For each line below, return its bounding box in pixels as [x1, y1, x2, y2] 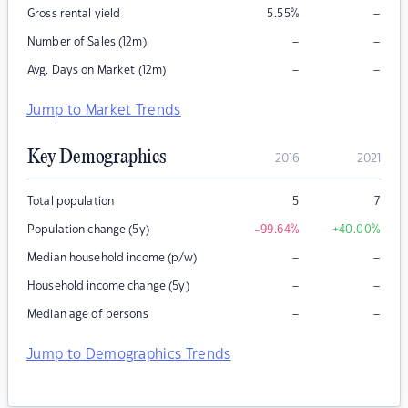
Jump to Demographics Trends [26, 348, 231, 362]
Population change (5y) [27, 224, 149, 236]
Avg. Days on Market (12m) [27, 65, 167, 76]
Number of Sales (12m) [27, 36, 147, 48]
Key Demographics [27, 147, 166, 169]
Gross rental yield [27, 8, 121, 20]
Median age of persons [27, 309, 148, 321]
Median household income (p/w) [27, 252, 197, 264]
